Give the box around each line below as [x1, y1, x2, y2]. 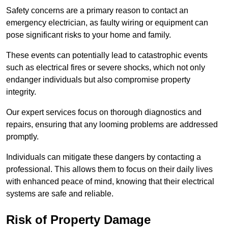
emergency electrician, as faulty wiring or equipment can [6, 18, 208, 27]
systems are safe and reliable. [6, 189, 113, 198]
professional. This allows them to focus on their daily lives [6, 165, 213, 174]
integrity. [6, 88, 36, 97]
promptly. [6, 132, 41, 141]
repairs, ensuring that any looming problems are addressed [6, 120, 218, 129]
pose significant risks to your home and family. [6, 31, 173, 40]
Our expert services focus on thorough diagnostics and [6, 108, 202, 117]
